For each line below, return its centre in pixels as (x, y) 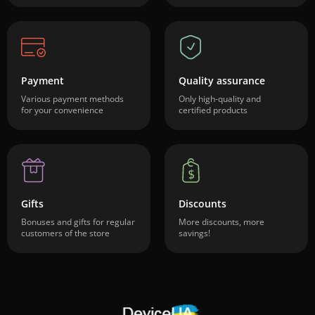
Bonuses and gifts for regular (78, 222)
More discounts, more (221, 222)
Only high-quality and (220, 99)
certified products (213, 110)
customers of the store (65, 233)
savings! (194, 233)
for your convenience (62, 110)
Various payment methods (72, 99)
